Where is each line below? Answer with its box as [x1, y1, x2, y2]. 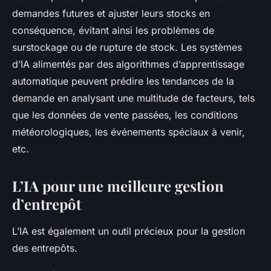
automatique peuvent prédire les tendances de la [12, 75, 234, 88]
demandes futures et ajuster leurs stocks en [12, 7, 210, 20]
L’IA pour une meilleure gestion [12, 176, 224, 196]
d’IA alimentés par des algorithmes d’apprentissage [12, 58, 244, 71]
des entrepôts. [12, 242, 77, 255]
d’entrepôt [12, 194, 81, 214]
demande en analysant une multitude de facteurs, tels [12, 92, 255, 105]
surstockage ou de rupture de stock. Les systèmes [12, 41, 242, 54]
